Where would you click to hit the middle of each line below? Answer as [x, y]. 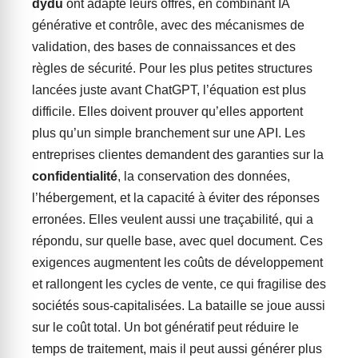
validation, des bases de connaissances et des [164, 47]
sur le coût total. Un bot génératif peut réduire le [165, 327]
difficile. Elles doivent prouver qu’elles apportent [167, 111]
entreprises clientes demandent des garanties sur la [178, 155]
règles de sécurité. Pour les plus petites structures [172, 68]
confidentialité [75, 176]
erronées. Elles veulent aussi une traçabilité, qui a [173, 219]
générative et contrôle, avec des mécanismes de [168, 25]
